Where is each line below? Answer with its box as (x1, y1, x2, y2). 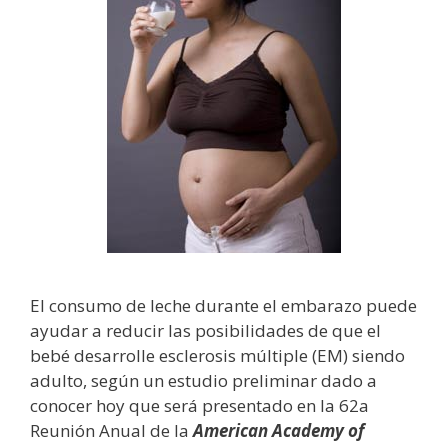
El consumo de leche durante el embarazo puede (30, 293, 417, 317)
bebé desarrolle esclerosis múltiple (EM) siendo (30, 343, 405, 367)
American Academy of (193, 418, 364, 442)
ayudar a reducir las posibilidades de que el (30, 318, 381, 342)
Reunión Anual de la (30, 418, 193, 442)
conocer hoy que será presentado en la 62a (30, 393, 369, 417)
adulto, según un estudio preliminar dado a (30, 368, 377, 392)
